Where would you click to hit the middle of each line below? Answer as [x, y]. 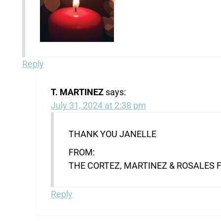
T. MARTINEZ [77, 92]
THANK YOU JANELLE [112, 134]
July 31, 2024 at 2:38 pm [98, 105]
